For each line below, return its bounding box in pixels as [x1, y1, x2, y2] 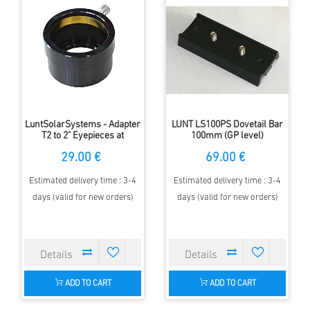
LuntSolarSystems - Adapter [25, 119, 140, 130]
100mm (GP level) [191, 130, 264, 141]
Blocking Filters [51, 141, 115, 152]
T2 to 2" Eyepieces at [42, 130, 124, 141]
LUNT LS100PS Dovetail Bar [172, 119, 283, 130]
